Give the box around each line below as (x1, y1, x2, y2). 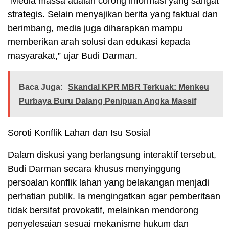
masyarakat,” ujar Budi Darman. (8, 51, 138, 61)
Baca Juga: (19, 83, 63, 92)
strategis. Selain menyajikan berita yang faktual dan (8, 9, 218, 20)
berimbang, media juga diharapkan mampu (8, 23, 182, 34)
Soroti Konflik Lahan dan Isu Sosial (8, 128, 150, 139)
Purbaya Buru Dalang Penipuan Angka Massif (19, 97, 196, 106)
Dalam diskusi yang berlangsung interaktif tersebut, (8, 150, 216, 161)
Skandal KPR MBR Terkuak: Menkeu (68, 83, 209, 92)
